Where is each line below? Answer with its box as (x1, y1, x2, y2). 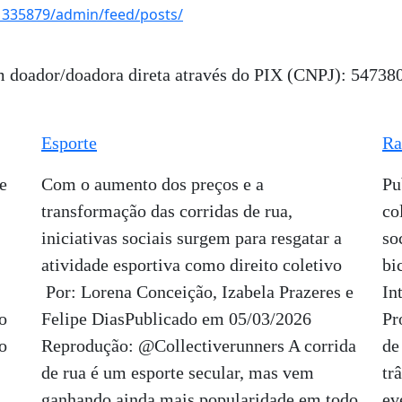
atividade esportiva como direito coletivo (41, 255, 342, 275)
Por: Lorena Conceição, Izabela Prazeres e (41, 282, 354, 301)
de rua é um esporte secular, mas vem (41, 363, 314, 382)
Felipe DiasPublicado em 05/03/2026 (41, 309, 311, 328)
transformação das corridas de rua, (41, 201, 293, 221)
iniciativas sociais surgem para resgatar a (41, 228, 342, 248)
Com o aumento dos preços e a (41, 174, 264, 194)
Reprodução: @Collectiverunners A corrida (41, 336, 356, 355)
